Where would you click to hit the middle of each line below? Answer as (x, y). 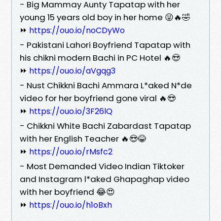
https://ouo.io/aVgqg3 (72, 71)
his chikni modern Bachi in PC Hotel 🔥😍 (100, 57)
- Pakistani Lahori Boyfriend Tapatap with (105, 45)
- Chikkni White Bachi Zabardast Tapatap (105, 126)
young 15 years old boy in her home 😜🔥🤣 (105, 17)
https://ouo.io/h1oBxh (71, 205)
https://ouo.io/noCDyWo (77, 30)
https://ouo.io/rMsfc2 (71, 151)
